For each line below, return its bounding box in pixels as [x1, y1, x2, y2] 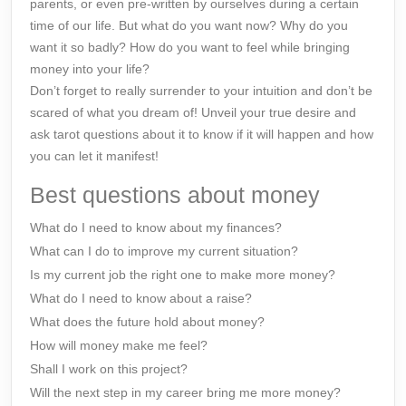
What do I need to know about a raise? [30, 291, 252, 305]
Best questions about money [30, 182, 320, 208]
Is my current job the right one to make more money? [30, 267, 335, 282]
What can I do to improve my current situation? [30, 244, 298, 258]
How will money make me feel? [30, 338, 208, 353]
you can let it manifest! [30, 149, 159, 163]
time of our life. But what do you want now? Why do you [30, 18, 348, 33]
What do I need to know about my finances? [30, 220, 282, 235]
